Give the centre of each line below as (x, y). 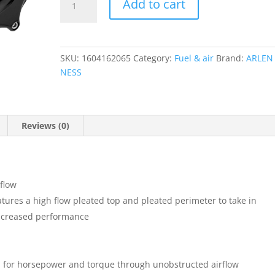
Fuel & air (194, 58)
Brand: (231, 58)
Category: (154, 58)
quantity (77, 80)
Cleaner (76, 52)
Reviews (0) (46, 125)
